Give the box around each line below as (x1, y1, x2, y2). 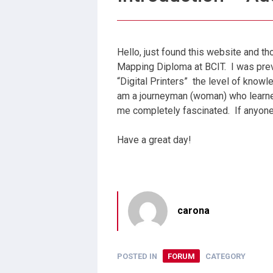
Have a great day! (117, 133, 191, 146)
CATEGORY (204, 251, 246, 261)
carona (177, 204, 210, 216)
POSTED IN (117, 251, 159, 261)
